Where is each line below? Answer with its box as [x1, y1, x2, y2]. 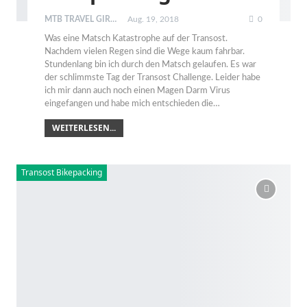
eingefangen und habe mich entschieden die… [45, 99, 220, 108]
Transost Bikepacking [21, 166, 102, 178]
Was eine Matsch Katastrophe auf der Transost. [45, 34, 228, 43]
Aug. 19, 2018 [127, 14, 179, 23]
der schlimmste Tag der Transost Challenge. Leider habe [45, 73, 260, 82]
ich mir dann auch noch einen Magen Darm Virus [45, 86, 230, 95]
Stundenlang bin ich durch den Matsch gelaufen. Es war [45, 60, 256, 69]
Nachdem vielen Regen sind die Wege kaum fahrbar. [45, 47, 245, 56]
